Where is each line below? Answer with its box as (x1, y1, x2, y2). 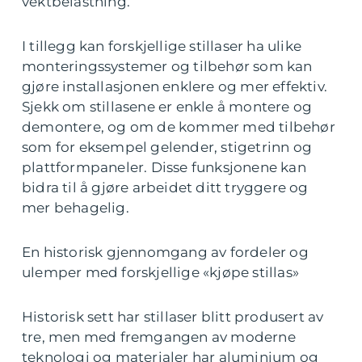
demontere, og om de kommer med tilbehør (22, 119, 335, 135)
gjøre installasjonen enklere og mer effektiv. (22, 78, 328, 95)
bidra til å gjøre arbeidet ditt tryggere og (22, 179, 309, 196)
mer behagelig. (22, 200, 129, 216)
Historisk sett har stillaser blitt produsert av (22, 309, 324, 325)
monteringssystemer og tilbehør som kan (22, 58, 313, 74)
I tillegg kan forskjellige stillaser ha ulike (22, 38, 302, 54)
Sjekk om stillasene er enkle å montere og (22, 99, 313, 115)
